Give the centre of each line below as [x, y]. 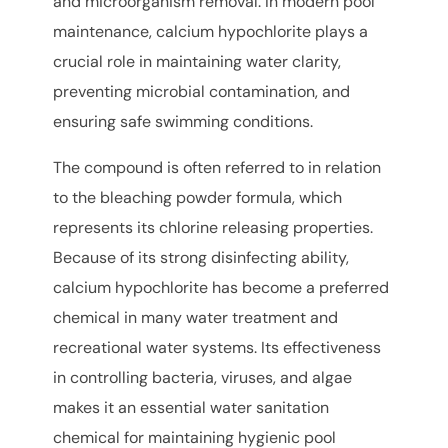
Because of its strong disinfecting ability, [201, 257]
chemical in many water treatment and [196, 317]
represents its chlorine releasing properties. [213, 227]
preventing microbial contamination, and [202, 91]
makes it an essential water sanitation [191, 407]
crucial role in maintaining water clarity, [197, 61]
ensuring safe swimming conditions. [183, 121]
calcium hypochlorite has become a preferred [221, 287]
